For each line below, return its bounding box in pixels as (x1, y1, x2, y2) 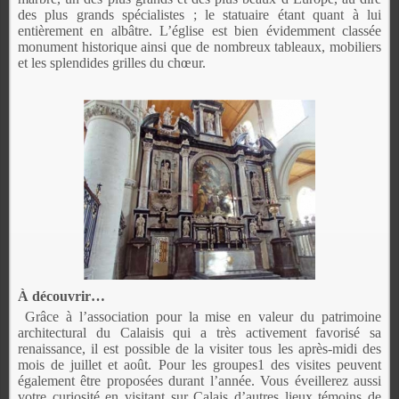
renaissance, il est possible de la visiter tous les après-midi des (18, 340, 381, 356)
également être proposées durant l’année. (18, 372, 261, 388)
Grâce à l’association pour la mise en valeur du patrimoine (24, 308, 382, 324)
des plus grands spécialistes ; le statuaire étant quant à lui (18, 7, 381, 23)
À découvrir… (18, 288, 105, 304)
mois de (18, 356, 71, 372)
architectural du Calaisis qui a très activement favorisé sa (18, 324, 381, 340)
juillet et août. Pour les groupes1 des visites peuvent (70, 356, 382, 372)
